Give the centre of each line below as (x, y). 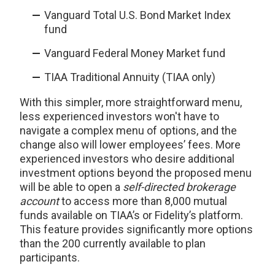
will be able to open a (71, 187)
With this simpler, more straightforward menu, (131, 103)
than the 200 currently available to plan (113, 244)
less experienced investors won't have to (119, 117)
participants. (50, 258)
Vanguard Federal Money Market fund (135, 53)
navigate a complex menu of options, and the (128, 131)
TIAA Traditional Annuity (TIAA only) (131, 77)
